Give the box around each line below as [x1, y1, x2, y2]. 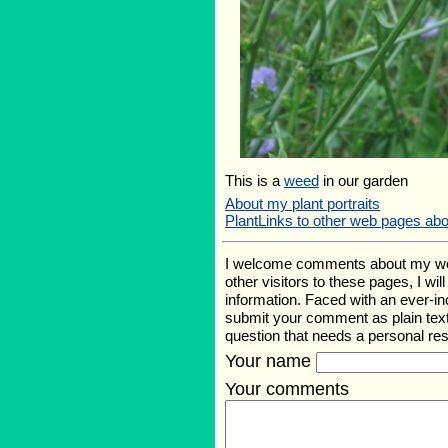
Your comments [225, 379, 349, 399]
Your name [225, 351, 316, 371]
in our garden [319, 172, 408, 189]
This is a [225, 172, 284, 189]
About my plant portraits [225, 195, 380, 212]
